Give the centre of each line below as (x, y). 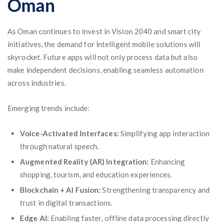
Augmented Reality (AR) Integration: (84, 162)
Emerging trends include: (49, 108)
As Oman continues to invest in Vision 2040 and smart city (104, 31)
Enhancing (167, 162)
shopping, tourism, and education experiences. (96, 174)
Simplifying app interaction (164, 133)
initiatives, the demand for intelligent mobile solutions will (104, 44)
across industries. (37, 83)
